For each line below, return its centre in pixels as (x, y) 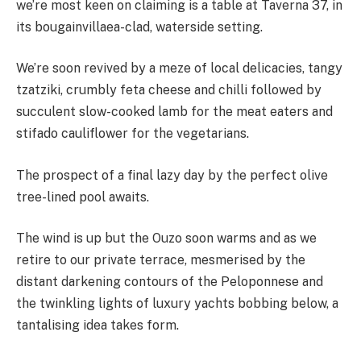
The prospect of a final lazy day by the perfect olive (172, 175)
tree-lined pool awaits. (83, 197)
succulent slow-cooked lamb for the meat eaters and (174, 112)
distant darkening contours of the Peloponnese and (170, 282)
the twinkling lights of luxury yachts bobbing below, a (177, 304)
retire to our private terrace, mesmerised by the (161, 260)
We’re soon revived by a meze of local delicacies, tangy (179, 68)
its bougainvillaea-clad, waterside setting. (139, 27)
